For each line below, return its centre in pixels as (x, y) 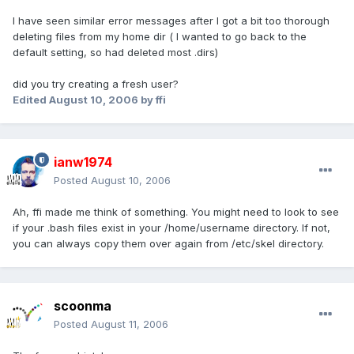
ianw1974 (83, 162)
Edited (31, 100)
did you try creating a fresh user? (96, 84)
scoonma (83, 306)
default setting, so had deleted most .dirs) (115, 53)
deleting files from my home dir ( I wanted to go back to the (160, 37)
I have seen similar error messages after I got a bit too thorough (171, 21)
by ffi (152, 100)
